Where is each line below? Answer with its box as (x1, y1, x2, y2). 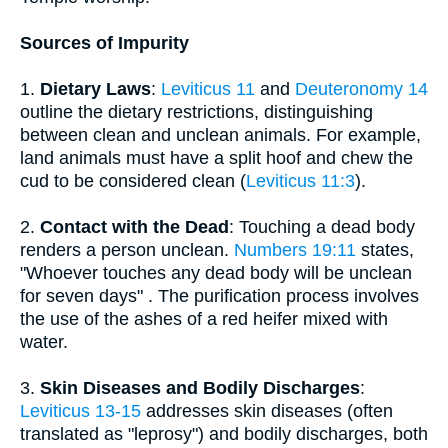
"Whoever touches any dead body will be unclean (20, 263, 412, 283)
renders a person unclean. (20, 240, 234, 260)
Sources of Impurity (20, 33, 189, 53)
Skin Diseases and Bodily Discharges (40, 378, 360, 398)
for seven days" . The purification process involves (20, 286, 419, 306)
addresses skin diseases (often (141, 401, 393, 421)
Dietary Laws (40, 79, 151, 99)
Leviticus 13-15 (20, 401, 141, 421)
